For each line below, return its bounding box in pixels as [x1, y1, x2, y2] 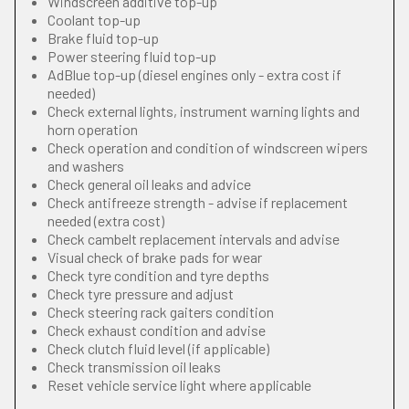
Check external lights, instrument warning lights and [47, 102, 360, 120]
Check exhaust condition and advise [47, 321, 266, 339]
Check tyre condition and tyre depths [47, 267, 269, 284]
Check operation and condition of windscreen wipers [47, 139, 368, 156]
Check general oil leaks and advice [47, 175, 251, 193]
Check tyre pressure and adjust [47, 285, 234, 302]
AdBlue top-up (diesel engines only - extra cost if [47, 66, 341, 83]
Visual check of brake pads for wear [47, 248, 262, 266]
